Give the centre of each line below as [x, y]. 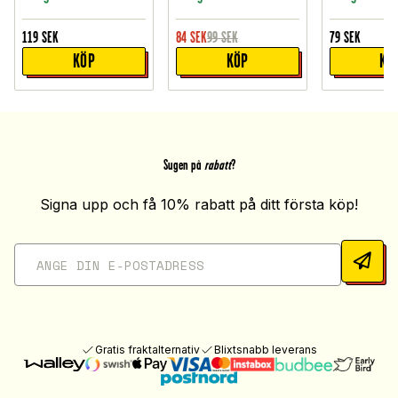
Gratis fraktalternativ [147, 350]
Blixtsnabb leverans [266, 350]
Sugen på [182, 165]
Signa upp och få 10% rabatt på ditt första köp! [199, 205]
